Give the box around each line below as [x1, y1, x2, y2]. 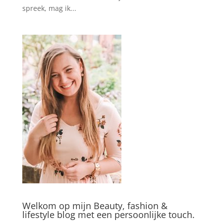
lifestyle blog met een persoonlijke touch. [22, 208, 195, 221]
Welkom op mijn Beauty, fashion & [22, 199, 167, 212]
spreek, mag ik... [22, 3, 76, 13]
